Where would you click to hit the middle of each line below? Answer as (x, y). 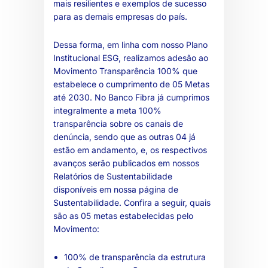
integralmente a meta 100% (107, 110)
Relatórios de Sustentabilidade (113, 176)
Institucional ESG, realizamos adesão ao (131, 57)
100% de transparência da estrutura (135, 257)
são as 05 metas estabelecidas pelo (123, 215)
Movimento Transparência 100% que (125, 71)
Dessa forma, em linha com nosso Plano (130, 44)
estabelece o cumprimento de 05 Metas (131, 84)
